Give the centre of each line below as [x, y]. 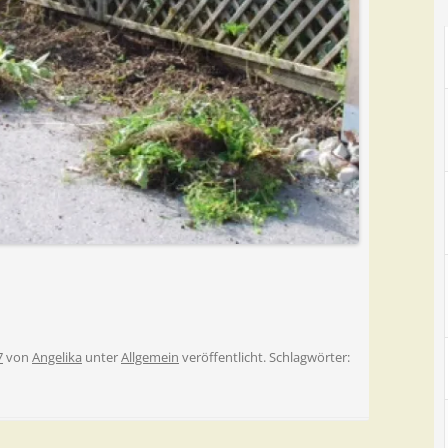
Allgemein [150, 356]
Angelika [57, 356]
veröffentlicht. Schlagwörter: [264, 356]
